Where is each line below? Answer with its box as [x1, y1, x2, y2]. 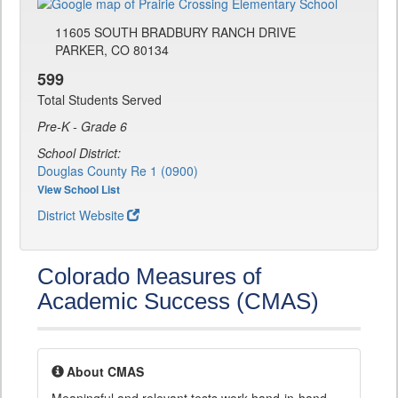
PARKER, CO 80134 [55, 41, 169, 60]
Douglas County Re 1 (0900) [37, 162, 198, 180]
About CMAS [67, 362, 144, 381]
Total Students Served [37, 91, 162, 109]
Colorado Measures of [37, 263, 261, 291]
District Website [37, 206, 124, 225]
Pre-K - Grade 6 [37, 117, 127, 136]
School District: [37, 144, 121, 163]
